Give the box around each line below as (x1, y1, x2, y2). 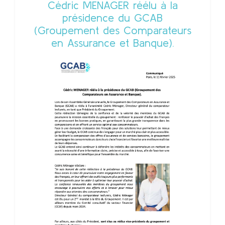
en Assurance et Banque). (51, 37, 174, 49)
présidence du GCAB (62, 12, 163, 24)
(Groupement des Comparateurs (34, 24, 191, 36)
